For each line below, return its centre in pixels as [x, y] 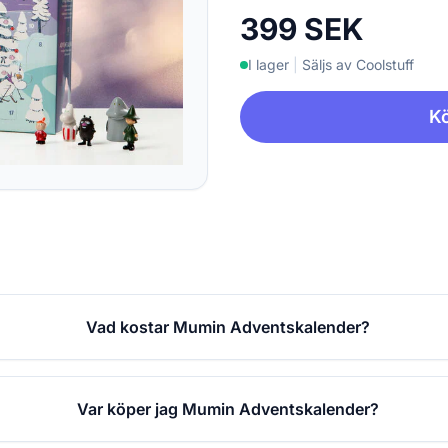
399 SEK [302, 29]
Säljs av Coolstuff [358, 65]
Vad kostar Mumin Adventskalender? [228, 326]
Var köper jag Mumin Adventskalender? [228, 408]
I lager [268, 65]
